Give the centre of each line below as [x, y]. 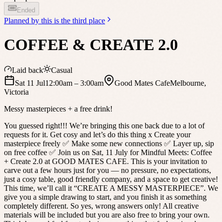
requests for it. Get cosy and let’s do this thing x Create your [97, 134]
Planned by [23, 21]
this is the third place [73, 21]
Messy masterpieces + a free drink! [58, 109]
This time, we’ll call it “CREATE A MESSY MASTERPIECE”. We [111, 188]
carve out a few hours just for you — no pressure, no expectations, [108, 170]
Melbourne [187, 83]
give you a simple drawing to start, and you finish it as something [105, 197]
